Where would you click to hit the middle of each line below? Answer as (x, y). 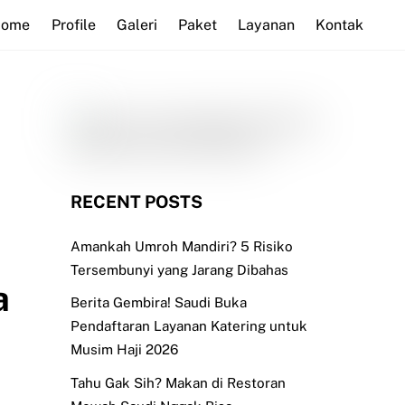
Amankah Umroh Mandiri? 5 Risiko (181, 246)
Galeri (137, 24)
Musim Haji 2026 (124, 350)
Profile (73, 24)
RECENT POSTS (136, 202)
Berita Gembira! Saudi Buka (158, 303)
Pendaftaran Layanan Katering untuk (188, 326)
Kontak (340, 24)
